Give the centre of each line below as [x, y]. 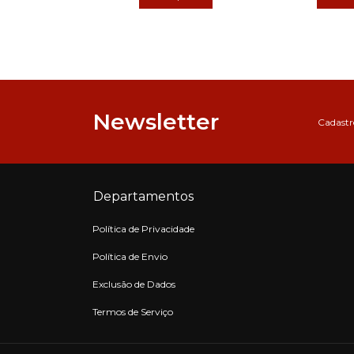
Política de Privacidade [143, 229]
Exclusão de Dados [134, 284]
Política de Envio [130, 257]
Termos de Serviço [133, 312]
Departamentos [143, 197]
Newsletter [156, 122]
